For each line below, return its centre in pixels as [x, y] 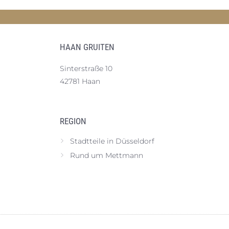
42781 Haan [80, 81]
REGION [73, 121]
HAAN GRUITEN [87, 47]
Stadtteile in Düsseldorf [112, 141]
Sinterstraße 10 [86, 68]
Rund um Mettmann [107, 155]
